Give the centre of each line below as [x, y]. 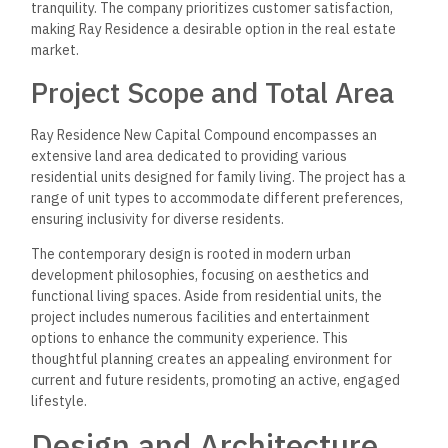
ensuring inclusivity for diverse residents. [158, 218]
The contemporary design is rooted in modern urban [191, 254]
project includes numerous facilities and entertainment [201, 317]
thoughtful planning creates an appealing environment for [212, 359]
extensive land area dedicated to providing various [189, 155]
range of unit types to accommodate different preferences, [217, 197]
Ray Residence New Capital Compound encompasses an [204, 134]
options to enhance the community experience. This [190, 338]
